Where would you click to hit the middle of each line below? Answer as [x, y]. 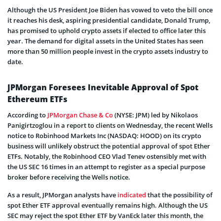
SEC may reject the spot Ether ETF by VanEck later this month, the [105, 215]
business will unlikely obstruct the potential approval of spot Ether [109, 146]
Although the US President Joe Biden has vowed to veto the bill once [110, 10]
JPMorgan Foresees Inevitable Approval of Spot [103, 87]
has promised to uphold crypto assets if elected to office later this [107, 30]
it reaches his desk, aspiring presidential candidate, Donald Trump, [109, 20]
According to [27, 115]
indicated [132, 195]
